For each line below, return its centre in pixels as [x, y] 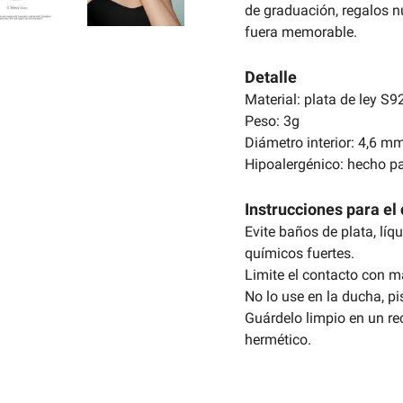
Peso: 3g [272, 121]
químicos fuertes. [300, 253]
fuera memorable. [301, 31]
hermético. [278, 339]
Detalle [271, 76]
